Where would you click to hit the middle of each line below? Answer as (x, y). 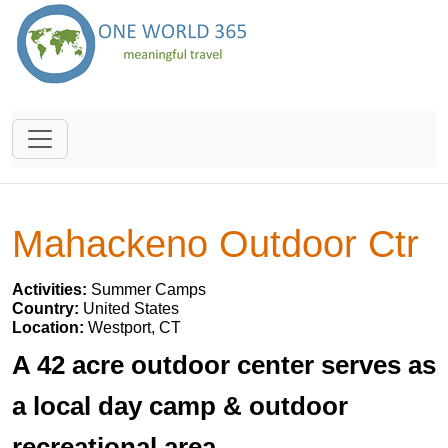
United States (131, 308)
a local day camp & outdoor (180, 406)
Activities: (51, 289)
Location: (50, 327)
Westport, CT (134, 327)
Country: (47, 308)
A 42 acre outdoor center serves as (224, 365)
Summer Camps (148, 289)
